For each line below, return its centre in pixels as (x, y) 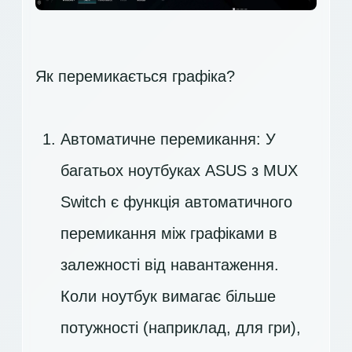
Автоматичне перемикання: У (168, 139)
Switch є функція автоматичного (176, 202)
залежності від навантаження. (170, 265)
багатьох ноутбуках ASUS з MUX (179, 170)
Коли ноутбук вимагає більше (168, 296)
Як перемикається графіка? (135, 76)
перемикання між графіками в (169, 233)
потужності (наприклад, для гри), (181, 328)
